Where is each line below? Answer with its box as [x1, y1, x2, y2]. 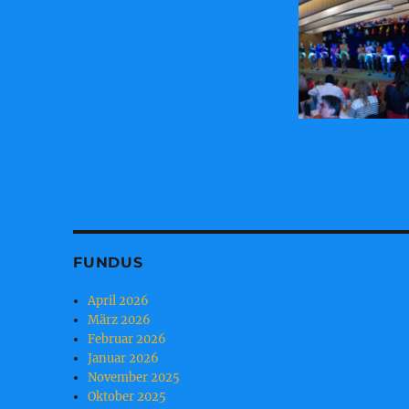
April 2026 [88, 293, 150, 309]
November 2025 [88, 370, 181, 386]
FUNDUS [73, 254, 143, 272]
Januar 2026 [88, 351, 160, 367]
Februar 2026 [88, 331, 167, 348]
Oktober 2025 [88, 389, 167, 405]
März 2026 [88, 312, 152, 329]
